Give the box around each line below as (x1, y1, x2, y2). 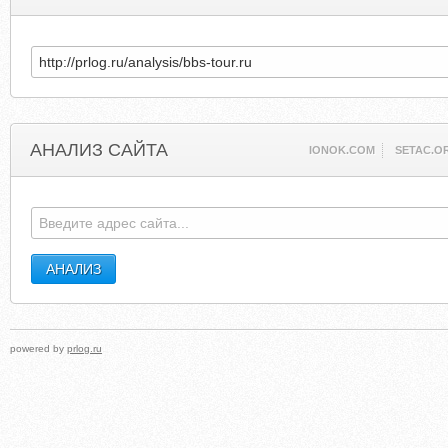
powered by (10, 343, 67, 354)
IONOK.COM (309, 144, 376, 156)
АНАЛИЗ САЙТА (30, 140, 168, 160)
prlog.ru (67, 343, 102, 354)
